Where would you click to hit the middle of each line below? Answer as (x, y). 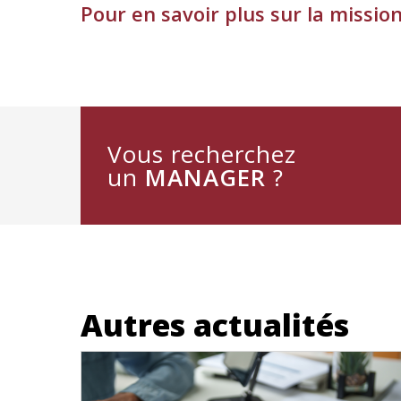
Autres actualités (215, 325)
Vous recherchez (202, 154)
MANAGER (205, 177)
